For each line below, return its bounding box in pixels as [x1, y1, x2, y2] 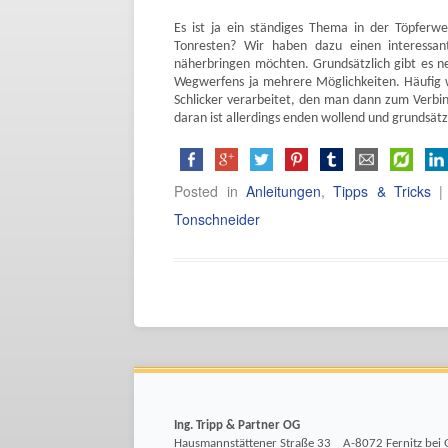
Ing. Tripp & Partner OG [174, 419, 301, 433]
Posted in [174, 181, 246, 202]
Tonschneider [174, 209, 261, 230]
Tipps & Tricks [333, 181, 431, 202]
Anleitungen [245, 181, 321, 202]
